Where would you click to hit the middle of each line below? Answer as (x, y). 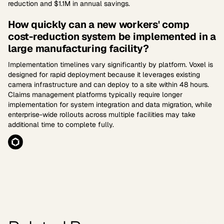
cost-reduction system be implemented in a (112, 36)
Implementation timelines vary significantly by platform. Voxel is (110, 64)
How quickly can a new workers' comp (99, 24)
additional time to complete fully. (61, 124)
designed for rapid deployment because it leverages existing (104, 74)
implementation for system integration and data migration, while (110, 104)
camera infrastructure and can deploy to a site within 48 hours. (108, 84)
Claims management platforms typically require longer (95, 94)
